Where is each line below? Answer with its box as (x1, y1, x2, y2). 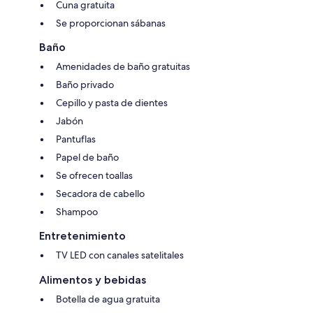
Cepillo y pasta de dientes (56, 96, 168, 109)
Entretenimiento (39, 228, 126, 242)
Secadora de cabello (56, 187, 145, 200)
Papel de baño (56, 150, 119, 163)
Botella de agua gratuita (56, 292, 160, 305)
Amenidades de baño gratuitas (56, 59, 190, 73)
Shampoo (56, 205, 98, 218)
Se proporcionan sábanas (56, 16, 166, 29)
